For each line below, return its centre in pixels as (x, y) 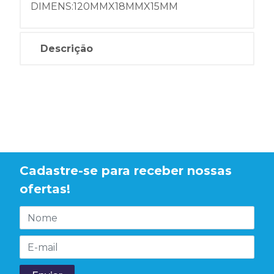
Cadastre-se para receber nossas (126, 171)
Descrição (67, 49)
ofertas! (45, 189)
